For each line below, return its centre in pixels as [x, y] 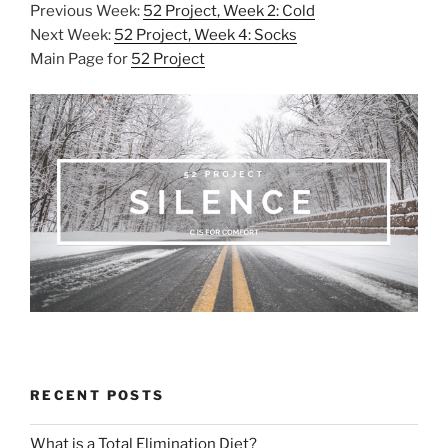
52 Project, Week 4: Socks [205, 35]
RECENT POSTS [97, 395]
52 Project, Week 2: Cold [229, 11]
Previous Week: [86, 11]
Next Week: [72, 35]
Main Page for [80, 59]
